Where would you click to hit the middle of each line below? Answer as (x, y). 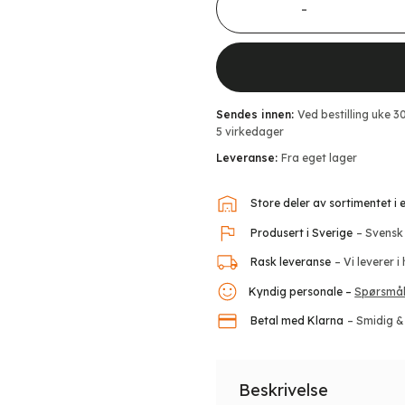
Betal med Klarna (297, 321)
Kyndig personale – (301, 291)
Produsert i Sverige (301, 232)
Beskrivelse (283, 390)
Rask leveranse (290, 262)
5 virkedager (250, 132)
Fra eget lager (320, 158)
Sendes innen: (255, 115)
